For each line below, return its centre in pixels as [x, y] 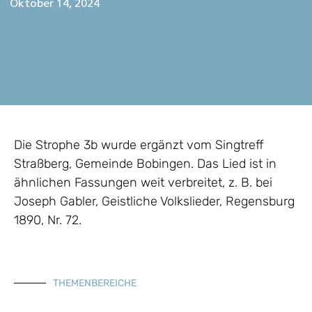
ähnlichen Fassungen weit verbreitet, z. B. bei [143, 183]
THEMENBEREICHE [95, 283]
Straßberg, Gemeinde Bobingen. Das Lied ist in [145, 164]
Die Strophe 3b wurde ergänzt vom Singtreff [139, 145]
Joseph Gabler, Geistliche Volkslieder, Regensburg [154, 202]
